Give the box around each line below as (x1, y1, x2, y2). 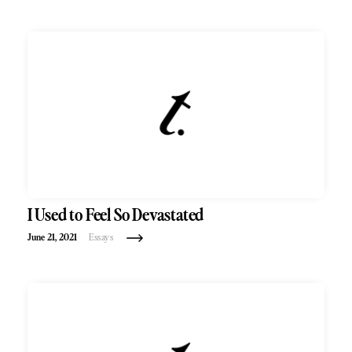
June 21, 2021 (27, 233, 78, 243)
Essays (89, 233, 114, 243)
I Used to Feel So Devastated (27, 207, 204, 225)
